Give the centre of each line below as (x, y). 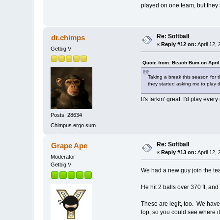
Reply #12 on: (179, 44)
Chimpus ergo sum (73, 125)
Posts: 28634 (67, 115)
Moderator (63, 156)
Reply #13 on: (179, 152)
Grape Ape (69, 145)
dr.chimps (68, 37)
